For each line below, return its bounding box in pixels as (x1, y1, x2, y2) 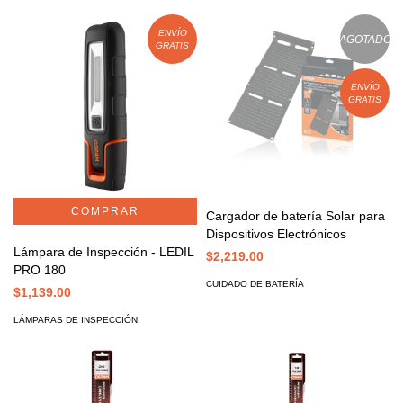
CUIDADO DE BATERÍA (206, 279, 304, 290)
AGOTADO (338, 32, 391, 46)
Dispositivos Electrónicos (206, 227, 346, 242)
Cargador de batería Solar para (206, 209, 385, 224)
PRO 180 (13, 263, 66, 278)
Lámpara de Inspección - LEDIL (13, 245, 194, 260)
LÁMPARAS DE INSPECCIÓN (13, 315, 138, 326)
